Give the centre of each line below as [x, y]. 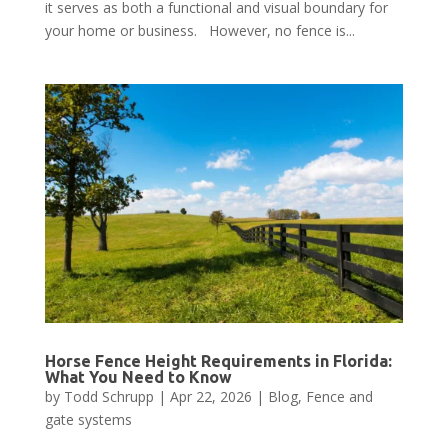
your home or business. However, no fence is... [199, 30]
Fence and [339, 396]
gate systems [88, 419]
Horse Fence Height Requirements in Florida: [218, 360]
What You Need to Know [138, 376]
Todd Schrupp [108, 396]
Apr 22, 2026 [210, 396]
